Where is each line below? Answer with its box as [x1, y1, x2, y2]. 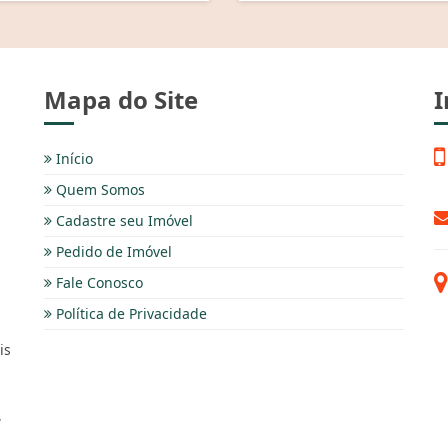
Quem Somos [52, 179, 145, 199]
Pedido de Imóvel [52, 241, 172, 261]
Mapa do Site [44, 82, 198, 116]
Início [52, 148, 93, 168]
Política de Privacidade [52, 303, 207, 323]
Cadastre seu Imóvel [52, 210, 193, 230]
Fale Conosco [52, 272, 143, 292]
